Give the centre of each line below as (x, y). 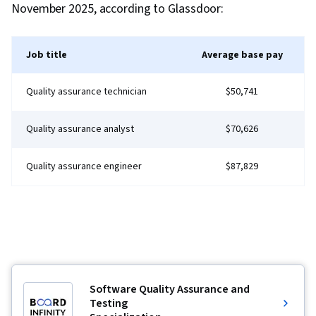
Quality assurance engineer (84, 167)
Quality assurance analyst (80, 129)
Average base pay (242, 55)
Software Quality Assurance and (170, 290)
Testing (109, 304)
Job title (47, 55)
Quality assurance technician (86, 92)
